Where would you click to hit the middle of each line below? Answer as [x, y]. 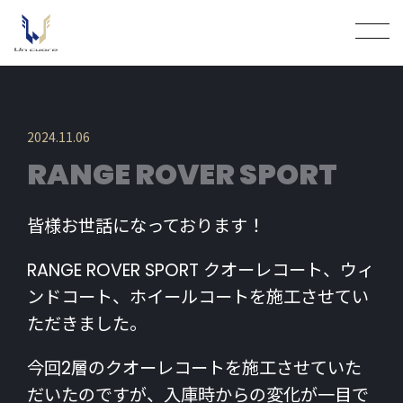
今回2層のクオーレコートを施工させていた [194, 369]
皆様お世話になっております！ [146, 226]
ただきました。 [87, 325]
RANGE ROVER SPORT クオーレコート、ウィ [201, 271]
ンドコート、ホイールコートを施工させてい [198, 298]
